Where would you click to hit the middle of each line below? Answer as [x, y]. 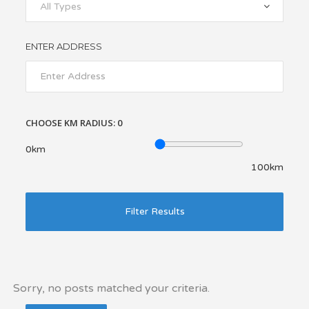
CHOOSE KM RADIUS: [71, 123]
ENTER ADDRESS [64, 46]
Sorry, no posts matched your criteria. [111, 288]
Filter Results [154, 211]
